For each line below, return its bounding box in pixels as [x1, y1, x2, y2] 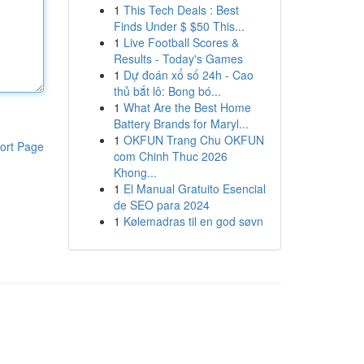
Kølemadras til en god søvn [123, 213, 263, 229]
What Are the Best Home [123, 99, 251, 115]
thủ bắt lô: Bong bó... [113, 83, 221, 99]
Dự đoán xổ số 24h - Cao [123, 67, 253, 83]
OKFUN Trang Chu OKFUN [123, 132, 264, 148]
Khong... [113, 164, 157, 180]
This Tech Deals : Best [123, 2, 239, 18]
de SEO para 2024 [113, 197, 210, 213]
